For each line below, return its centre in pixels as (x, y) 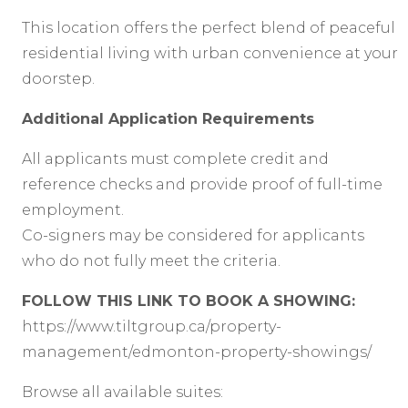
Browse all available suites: (122, 392)
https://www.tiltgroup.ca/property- (152, 326)
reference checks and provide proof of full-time (202, 184)
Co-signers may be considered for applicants (193, 235)
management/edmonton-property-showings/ (197, 352)
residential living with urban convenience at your (210, 53)
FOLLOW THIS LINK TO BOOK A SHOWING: (189, 301)
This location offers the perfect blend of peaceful (209, 27)
